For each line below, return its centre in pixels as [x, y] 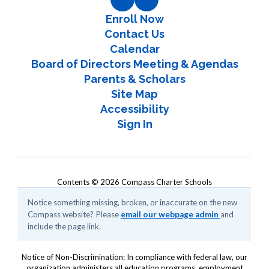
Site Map [134, 94]
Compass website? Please [74, 214]
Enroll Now [134, 19]
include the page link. [64, 226]
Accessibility [134, 109]
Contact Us [134, 34]
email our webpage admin [171, 214]
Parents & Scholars [134, 79]
